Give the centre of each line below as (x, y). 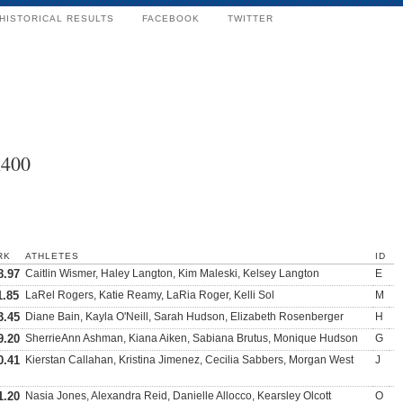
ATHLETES (52, 256)
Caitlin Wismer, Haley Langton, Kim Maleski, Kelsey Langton (172, 273)
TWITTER (251, 18)
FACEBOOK (171, 18)
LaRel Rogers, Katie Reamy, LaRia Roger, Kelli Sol (150, 295)
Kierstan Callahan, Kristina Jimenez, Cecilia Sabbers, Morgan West (189, 360)
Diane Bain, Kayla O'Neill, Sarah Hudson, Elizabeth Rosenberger (184, 317)
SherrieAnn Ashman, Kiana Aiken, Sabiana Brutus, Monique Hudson (192, 338)
